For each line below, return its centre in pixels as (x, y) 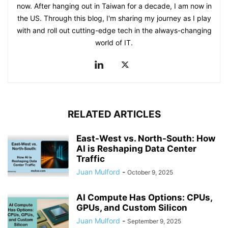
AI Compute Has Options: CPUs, (144, 198)
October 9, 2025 (150, 173)
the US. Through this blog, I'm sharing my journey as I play (114, 18)
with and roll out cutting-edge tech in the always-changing (114, 31)
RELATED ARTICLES (114, 115)
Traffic (91, 159)
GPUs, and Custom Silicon (132, 208)
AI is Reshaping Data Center (136, 149)
